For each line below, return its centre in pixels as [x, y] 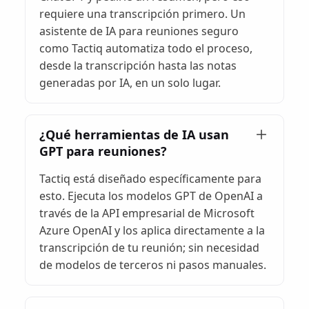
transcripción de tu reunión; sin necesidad [149, 247]
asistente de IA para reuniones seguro [139, 31]
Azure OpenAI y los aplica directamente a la [152, 230]
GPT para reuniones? [103, 151]
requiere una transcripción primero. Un [142, 13]
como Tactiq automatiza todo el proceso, [146, 48]
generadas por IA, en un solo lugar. [130, 82]
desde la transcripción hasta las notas [138, 65]
